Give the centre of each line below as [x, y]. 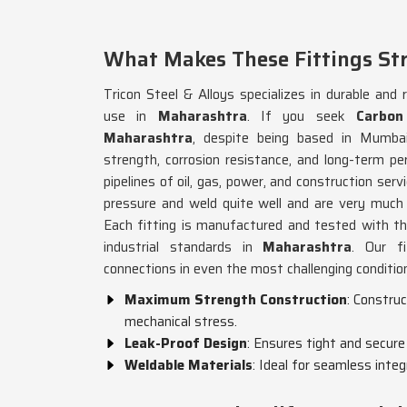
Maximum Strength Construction [236, 300]
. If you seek [301, 116]
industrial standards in [178, 247]
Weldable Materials [189, 365]
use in [125, 116]
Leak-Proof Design [186, 343]
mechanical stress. [181, 322]
